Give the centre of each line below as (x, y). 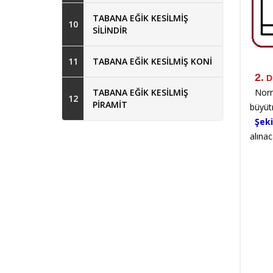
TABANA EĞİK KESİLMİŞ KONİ (152, 61)
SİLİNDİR (110, 30)
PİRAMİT (110, 104)
